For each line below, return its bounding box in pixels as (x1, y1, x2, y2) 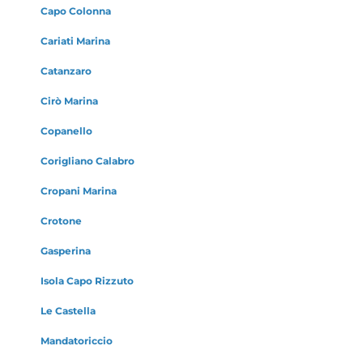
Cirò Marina (41, 94, 98, 107)
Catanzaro (41, 64, 92, 77)
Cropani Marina (41, 184, 117, 197)
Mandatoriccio (41, 334, 113, 347)
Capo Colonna (41, 4, 111, 17)
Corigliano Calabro (41, 154, 135, 167)
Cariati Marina (41, 34, 110, 47)
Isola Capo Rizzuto (41, 274, 134, 287)
